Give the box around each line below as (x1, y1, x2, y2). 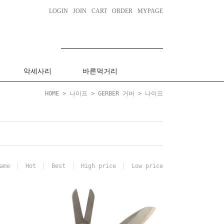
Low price (131, 162, 163, 169)
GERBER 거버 (98, 90, 134, 97)
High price (81, 162, 116, 169)
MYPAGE (137, 7, 163, 14)
